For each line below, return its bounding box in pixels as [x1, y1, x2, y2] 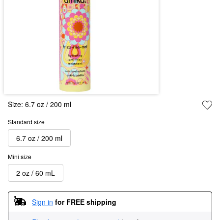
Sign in [32, 196, 53, 207]
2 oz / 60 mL [16, 167, 55, 178]
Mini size [8, 152, 31, 161]
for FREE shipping [55, 196, 116, 207]
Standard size [8, 117, 45, 126]
